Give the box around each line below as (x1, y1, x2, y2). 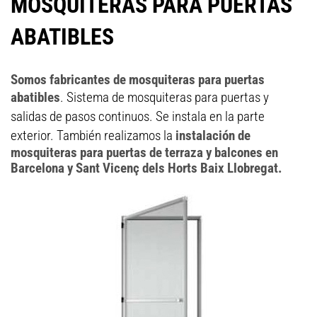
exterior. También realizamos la (11, 127, 175, 144)
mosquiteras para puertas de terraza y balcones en (11, 144, 278, 161)
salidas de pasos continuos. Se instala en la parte (11, 108, 265, 125)
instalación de (175, 127, 250, 144)
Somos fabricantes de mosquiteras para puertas (11, 71, 265, 88)
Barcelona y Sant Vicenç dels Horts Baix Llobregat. (11, 160, 282, 176)
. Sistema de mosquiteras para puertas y (60, 89, 269, 105)
